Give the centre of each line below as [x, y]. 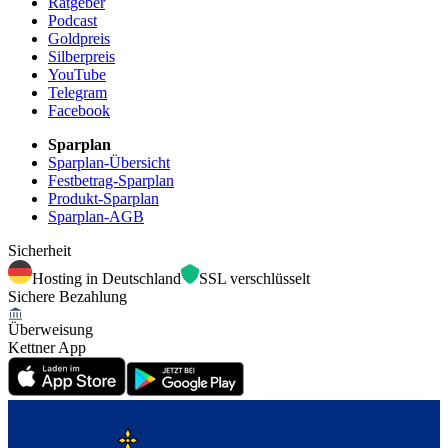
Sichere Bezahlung [67, 296]
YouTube [77, 74]
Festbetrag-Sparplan [111, 180]
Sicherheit [39, 250]
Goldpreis [79, 38]
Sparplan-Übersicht [109, 162]
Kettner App [47, 347]
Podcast [72, 20]
